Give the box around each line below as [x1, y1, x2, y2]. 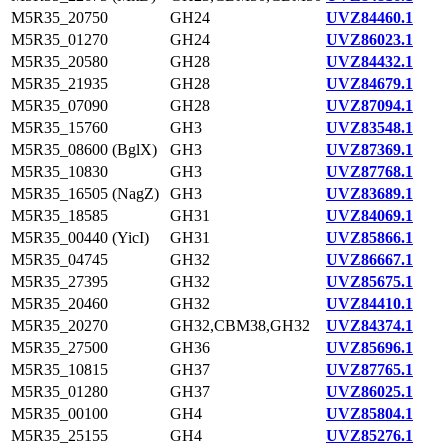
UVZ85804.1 [326, 405, 413, 422]
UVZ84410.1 [326, 295, 413, 312]
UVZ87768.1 [326, 163, 413, 180]
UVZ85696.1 [326, 339, 413, 356]
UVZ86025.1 [326, 383, 413, 400]
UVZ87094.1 [326, 97, 413, 114]
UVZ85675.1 [326, 273, 413, 290]
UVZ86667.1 [326, 251, 413, 268]
